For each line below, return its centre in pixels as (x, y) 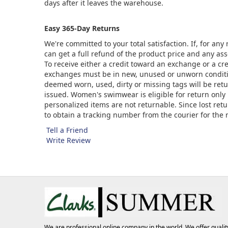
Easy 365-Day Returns (82, 28)
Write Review (68, 140)
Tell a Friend (67, 130)
